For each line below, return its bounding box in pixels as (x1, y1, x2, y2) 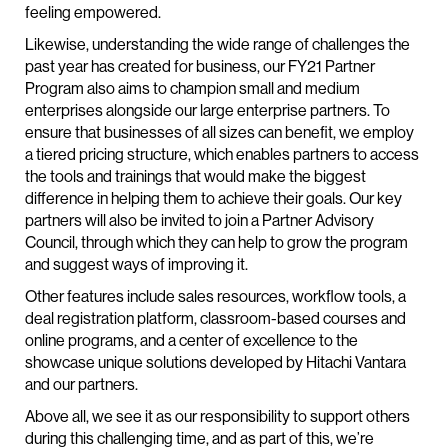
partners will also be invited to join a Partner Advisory (25, 210, 374, 231)
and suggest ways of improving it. (25, 254, 248, 275)
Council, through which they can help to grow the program (25, 232, 408, 253)
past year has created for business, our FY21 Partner (25, 56, 375, 77)
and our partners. (25, 374, 138, 395)
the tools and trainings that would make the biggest (25, 166, 366, 187)
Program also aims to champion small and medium (25, 78, 360, 99)
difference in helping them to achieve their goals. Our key (25, 188, 402, 209)
